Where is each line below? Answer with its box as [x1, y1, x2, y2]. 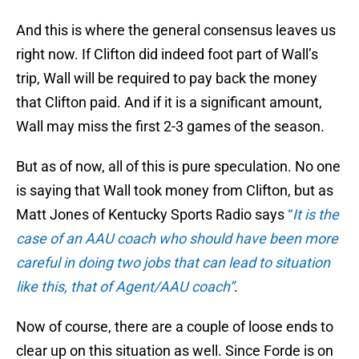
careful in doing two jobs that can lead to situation [16, 254, 330, 272]
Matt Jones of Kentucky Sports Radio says [16, 206, 288, 224]
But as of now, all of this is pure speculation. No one [16, 158, 341, 175]
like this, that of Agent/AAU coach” [16, 278, 234, 296]
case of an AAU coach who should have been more [16, 230, 338, 248]
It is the [292, 206, 339, 224]
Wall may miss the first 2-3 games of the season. [16, 118, 325, 135]
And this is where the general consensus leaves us [16, 22, 336, 39]
